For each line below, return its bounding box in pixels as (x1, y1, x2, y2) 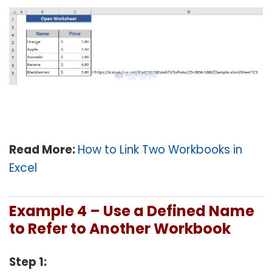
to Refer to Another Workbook (9, 219, 231, 239)
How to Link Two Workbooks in (78, 141, 242, 158)
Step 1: (9, 254, 47, 271)
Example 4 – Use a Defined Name (9, 201, 254, 222)
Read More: (9, 141, 78, 158)
